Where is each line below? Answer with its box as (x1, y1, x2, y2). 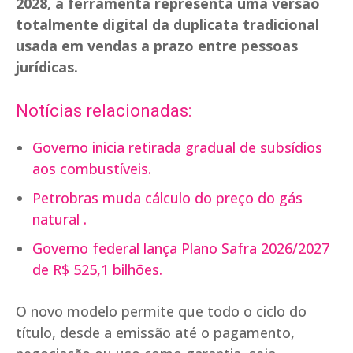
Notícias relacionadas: (16, 101, 191, 121)
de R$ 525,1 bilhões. (32, 260, 162, 280)
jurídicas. (16, 58, 78, 77)
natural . (32, 210, 87, 229)
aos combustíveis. (32, 159, 151, 179)
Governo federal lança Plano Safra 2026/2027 (32, 239, 329, 258)
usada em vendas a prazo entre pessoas (16, 36, 298, 56)
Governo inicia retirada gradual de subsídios (32, 138, 322, 158)
